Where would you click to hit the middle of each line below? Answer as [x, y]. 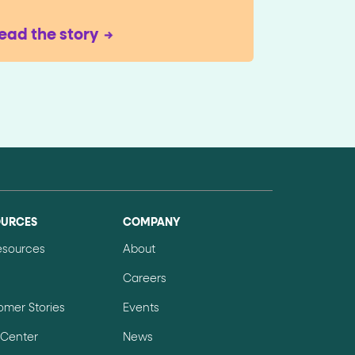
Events [141, 309]
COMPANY [151, 223]
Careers [144, 279]
